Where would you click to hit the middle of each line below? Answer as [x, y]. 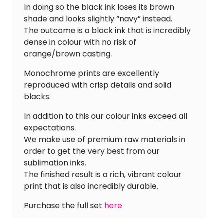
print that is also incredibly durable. [91, 186]
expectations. [50, 128]
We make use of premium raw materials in [105, 140]
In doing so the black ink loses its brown [99, 7]
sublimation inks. [55, 163]
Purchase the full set [64, 206]
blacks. [37, 97]
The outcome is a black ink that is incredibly [107, 31]
